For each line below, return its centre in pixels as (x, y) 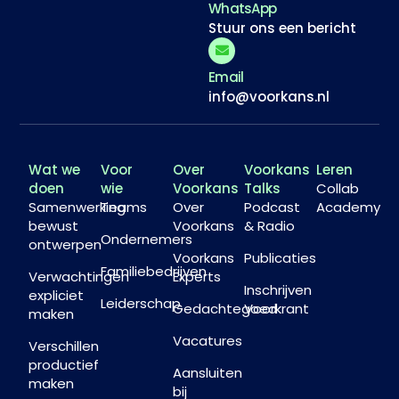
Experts (196, 276)
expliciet (57, 295)
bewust (54, 225)
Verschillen (64, 346)
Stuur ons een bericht (282, 28)
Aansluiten (207, 372)
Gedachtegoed (224, 308)
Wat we (55, 169)
